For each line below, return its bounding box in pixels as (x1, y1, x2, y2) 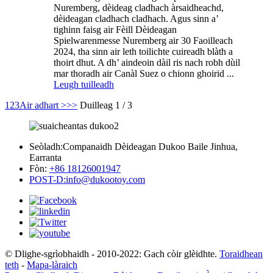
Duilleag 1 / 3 (80, 99, 132, 110)
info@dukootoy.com (66, 174, 145, 185)
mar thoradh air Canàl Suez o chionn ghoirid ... (54, 68, 234, 79)
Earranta (29, 152, 62, 163)
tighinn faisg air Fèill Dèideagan (54, 24, 177, 35)
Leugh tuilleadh (54, 79, 114, 90)
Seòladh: (29, 141, 63, 152)
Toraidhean (219, 248, 263, 259)
